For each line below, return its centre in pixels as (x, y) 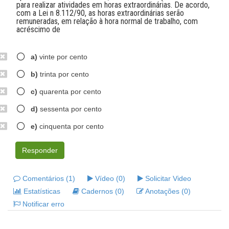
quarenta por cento (69, 91)
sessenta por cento (70, 109)
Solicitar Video (167, 178)
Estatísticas (41, 191)
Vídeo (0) (109, 178)
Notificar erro (42, 204)
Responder (40, 150)
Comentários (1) (48, 178)
